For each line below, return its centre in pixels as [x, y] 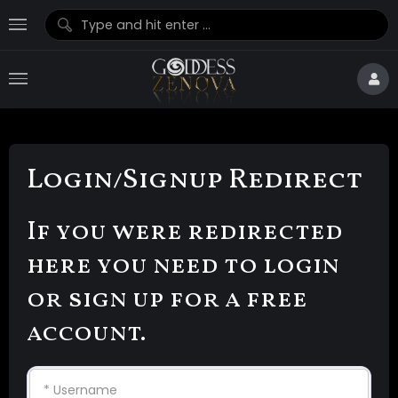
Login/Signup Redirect [195, 180]
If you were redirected [185, 233]
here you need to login [183, 267]
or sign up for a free [167, 301]
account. [86, 334]
